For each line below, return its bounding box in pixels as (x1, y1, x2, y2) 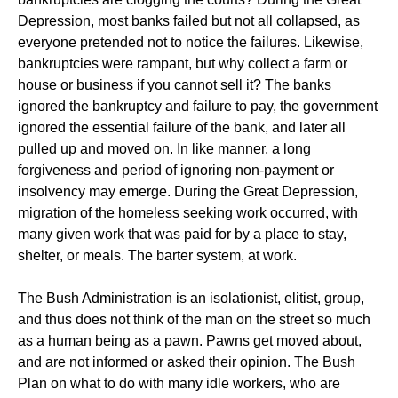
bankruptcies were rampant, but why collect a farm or (18, 56, 347, 71)
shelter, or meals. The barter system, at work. (18, 248, 297, 263)
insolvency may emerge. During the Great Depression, (18, 184, 358, 199)
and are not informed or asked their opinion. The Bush (18, 354, 355, 370)
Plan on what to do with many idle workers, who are (18, 376, 340, 391)
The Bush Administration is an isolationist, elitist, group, (18, 291, 364, 306)
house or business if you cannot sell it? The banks (18, 77, 331, 92)
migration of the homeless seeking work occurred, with (18, 205, 358, 220)
